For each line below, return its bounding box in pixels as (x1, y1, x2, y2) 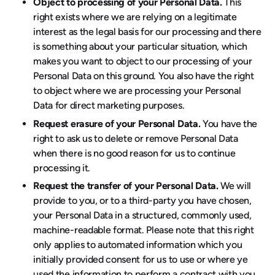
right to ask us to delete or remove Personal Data (33, 132, 238, 144)
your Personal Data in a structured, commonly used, (33, 209, 252, 222)
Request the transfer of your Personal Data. (33, 180, 219, 192)
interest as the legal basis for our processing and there (33, 26, 261, 38)
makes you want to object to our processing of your (33, 55, 252, 68)
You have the (200, 117, 258, 130)
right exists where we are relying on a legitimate (33, 11, 237, 23)
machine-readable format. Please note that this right (33, 224, 254, 236)
